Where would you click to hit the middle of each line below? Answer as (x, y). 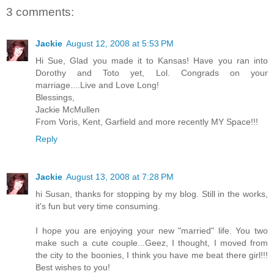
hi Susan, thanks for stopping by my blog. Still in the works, (152, 194)
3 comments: (40, 12)
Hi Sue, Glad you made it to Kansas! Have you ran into (152, 61)
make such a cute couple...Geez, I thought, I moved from (152, 243)
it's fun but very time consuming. (98, 206)
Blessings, (55, 98)
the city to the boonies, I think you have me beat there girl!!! (152, 255)
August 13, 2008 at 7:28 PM (120, 177)
